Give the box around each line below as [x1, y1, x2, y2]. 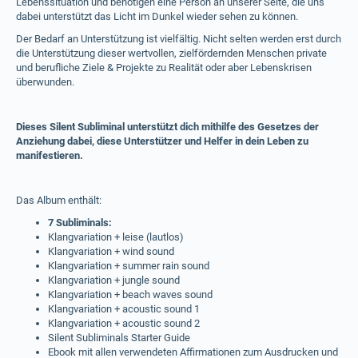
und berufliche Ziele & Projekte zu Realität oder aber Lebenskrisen [16, 62, 312, 74]
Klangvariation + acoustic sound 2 [48, 317, 200, 329]
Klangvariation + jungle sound [48, 274, 180, 286]
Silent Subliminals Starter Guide [48, 332, 190, 344]
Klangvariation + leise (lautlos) [48, 231, 184, 243]
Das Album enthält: [16, 194, 101, 206]
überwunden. [16, 76, 74, 88]
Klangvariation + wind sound [48, 245, 174, 257]
